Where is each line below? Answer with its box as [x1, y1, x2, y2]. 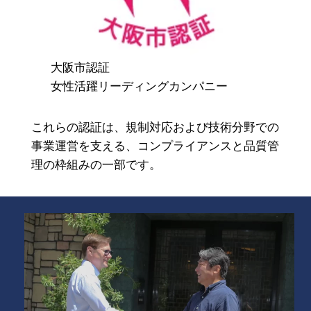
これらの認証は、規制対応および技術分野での [31, 118, 279, 135]
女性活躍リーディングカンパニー [51, 77, 228, 94]
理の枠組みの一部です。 [31, 155, 161, 173]
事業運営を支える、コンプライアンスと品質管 [31, 137, 279, 154]
